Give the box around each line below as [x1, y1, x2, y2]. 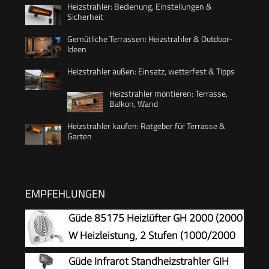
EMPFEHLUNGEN [25, 185, 105, 202]
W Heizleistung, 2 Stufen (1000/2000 [68, 229, 235, 241]
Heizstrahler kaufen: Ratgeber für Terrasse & [67, 119, 225, 132]
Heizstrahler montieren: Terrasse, [109, 86, 228, 100]
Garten [67, 129, 92, 142]
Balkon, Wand [109, 97, 158, 110]
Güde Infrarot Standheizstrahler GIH [68, 255, 229, 267]
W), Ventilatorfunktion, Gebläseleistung [68, 246, 243, 259]
